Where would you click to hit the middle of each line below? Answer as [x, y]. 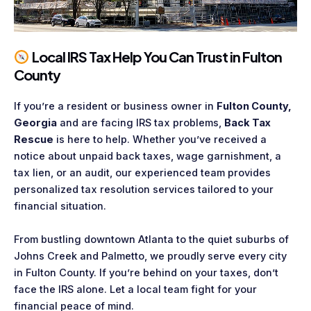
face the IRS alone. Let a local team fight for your [135, 289]
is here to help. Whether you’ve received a [160, 140]
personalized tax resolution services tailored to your [144, 190]
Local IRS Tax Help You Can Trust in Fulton [155, 57]
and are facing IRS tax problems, [141, 123]
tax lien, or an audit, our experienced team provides [142, 173]
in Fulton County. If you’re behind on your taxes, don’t [146, 272]
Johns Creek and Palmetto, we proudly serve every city [150, 256]
